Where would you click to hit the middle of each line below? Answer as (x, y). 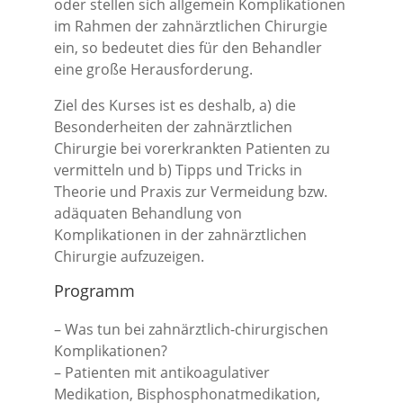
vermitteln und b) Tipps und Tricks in (178, 170)
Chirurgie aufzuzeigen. (129, 256)
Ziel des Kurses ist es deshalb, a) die (175, 105)
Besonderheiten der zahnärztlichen (173, 127)
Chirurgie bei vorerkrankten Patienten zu (192, 148)
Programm (94, 291)
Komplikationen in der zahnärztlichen (180, 235)
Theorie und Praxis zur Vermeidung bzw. (191, 192)
